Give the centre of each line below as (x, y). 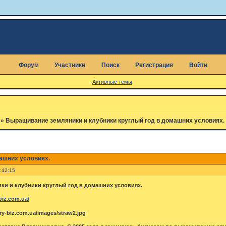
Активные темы (112, 81)
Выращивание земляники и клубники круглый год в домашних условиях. (115, 121)
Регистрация (154, 65)
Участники (70, 65)
